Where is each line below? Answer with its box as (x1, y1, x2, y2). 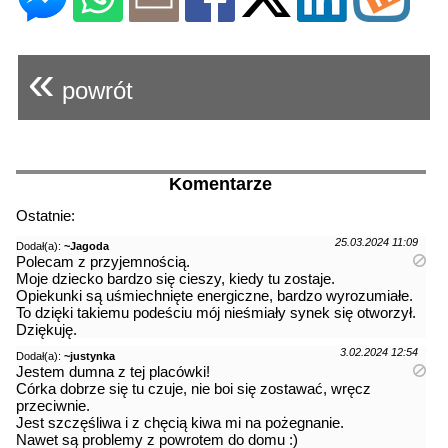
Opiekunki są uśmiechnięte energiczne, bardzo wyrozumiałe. (16, 286, 413, 304)
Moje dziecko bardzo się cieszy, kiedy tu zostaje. (16, 269, 335, 287)
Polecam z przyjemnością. (16, 252, 190, 270)
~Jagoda (64, 239, 109, 252)
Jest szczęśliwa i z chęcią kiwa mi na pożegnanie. (16, 413, 344, 431)
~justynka (64, 349, 115, 362)
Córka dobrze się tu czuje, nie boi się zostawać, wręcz (16, 379, 371, 397)
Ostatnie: (16, 206, 75, 224)
